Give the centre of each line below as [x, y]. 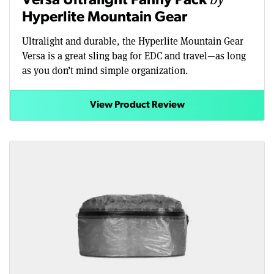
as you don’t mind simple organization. [105, 70]
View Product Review [137, 105]
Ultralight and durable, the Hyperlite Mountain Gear [133, 40]
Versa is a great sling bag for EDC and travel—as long [134, 55]
